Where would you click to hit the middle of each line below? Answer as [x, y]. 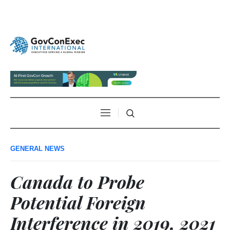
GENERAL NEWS [37, 148]
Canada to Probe [77, 181]
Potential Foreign [78, 202]
